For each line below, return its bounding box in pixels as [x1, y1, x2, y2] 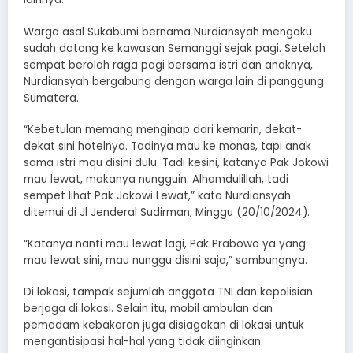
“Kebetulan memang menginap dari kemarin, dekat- [24, 121, 302, 137]
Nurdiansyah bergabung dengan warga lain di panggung [24, 73, 324, 89]
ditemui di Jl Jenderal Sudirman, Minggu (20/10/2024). [24, 204, 310, 220]
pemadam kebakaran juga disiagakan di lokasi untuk [24, 318, 304, 333]
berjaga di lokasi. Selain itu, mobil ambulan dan [24, 301, 273, 317]
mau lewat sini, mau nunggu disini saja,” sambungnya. [24, 252, 307, 268]
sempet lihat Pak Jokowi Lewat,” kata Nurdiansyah [24, 188, 291, 203]
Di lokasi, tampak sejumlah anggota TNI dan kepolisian [24, 284, 313, 300]
